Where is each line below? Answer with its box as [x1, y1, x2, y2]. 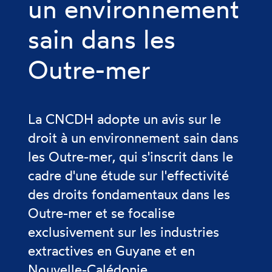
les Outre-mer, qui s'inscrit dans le [28, 148, 233, 165]
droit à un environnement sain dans [28, 129, 239, 146]
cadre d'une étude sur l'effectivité [28, 167, 229, 183]
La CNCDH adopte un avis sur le [28, 110, 221, 127]
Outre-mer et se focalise [28, 205, 175, 221]
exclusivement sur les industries [28, 223, 219, 240]
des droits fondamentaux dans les [28, 186, 230, 202]
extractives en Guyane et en [28, 242, 195, 259]
